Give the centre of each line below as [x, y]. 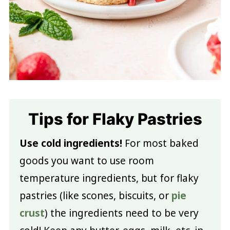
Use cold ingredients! [71, 143]
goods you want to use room [87, 160]
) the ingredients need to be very [121, 213]
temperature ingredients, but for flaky [109, 178]
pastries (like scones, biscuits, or [95, 195]
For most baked [160, 143]
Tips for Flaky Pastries [115, 119]
